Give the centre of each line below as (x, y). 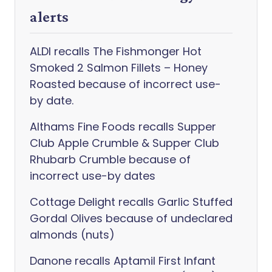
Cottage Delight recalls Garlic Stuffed (131, 202)
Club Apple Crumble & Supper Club (124, 143)
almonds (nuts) (72, 235)
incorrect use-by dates (93, 176)
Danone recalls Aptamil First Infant (123, 261)
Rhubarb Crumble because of (110, 159)
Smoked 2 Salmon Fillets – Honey (119, 68)
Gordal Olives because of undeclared (131, 218)
